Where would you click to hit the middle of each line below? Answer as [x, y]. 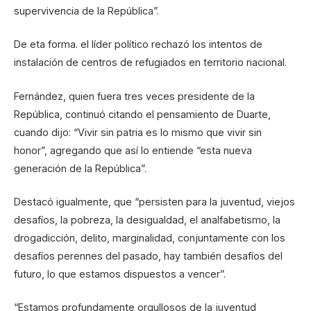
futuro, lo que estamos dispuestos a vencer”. [120, 274]
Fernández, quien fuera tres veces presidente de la [134, 96]
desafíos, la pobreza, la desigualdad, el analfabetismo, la [147, 219]
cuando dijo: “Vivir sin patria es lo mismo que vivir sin [138, 132]
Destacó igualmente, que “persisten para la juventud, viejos [154, 201]
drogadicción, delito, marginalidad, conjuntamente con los [150, 237]
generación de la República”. [80, 168]
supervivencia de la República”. [86, 11]
